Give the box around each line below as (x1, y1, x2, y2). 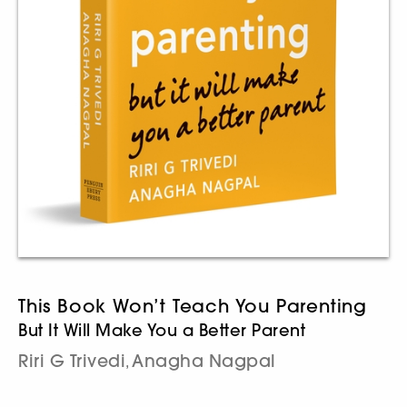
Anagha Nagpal (132, 349, 276, 372)
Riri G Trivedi (18, 349, 125, 372)
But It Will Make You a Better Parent (18, 319, 305, 341)
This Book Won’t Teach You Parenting (18, 293, 367, 317)
